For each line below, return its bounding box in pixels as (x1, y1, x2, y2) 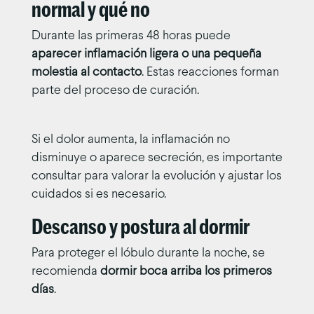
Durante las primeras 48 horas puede (31, 29, 231, 42)
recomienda (31, 265, 100, 278)
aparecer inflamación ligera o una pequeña (31, 48, 261, 60)
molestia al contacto (31, 66, 142, 78)
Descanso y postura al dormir (31, 216, 250, 238)
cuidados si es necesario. (31, 188, 166, 200)
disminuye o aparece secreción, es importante (31, 151, 282, 164)
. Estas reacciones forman (141, 66, 279, 78)
